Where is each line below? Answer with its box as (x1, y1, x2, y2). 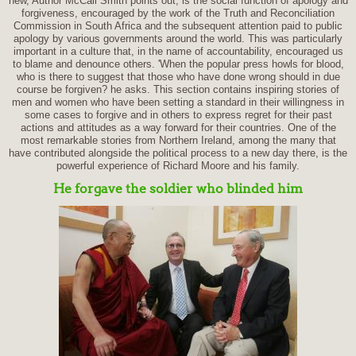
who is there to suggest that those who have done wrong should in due (16, 70, 340, 83)
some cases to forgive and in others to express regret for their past (24, 108, 332, 121)
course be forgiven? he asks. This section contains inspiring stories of (17, 83, 339, 95)
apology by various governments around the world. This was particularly (14, 32, 342, 44)
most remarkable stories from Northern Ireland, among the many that (20, 133, 336, 146)
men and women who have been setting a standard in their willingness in (12, 95, 344, 108)
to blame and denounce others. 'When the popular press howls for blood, (12, 57, 344, 70)
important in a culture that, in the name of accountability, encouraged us (13, 44, 343, 57)
